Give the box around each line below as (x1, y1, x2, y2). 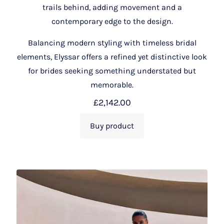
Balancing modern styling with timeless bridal (27, 37, 196, 47)
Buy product (90, 120, 134, 130)
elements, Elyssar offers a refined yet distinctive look (17, 51, 207, 61)
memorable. (90, 79, 133, 89)
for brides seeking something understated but (28, 65, 196, 75)
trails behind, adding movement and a (42, 2, 182, 12)
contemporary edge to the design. (51, 16, 173, 26)
